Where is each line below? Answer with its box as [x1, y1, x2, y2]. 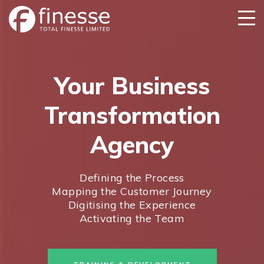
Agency [90, 130, 174, 159]
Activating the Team [80, 212, 184, 225]
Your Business [54, 71, 210, 100]
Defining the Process [80, 171, 184, 184]
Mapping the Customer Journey [52, 184, 212, 198]
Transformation [44, 100, 220, 130]
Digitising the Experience [68, 198, 196, 212]
